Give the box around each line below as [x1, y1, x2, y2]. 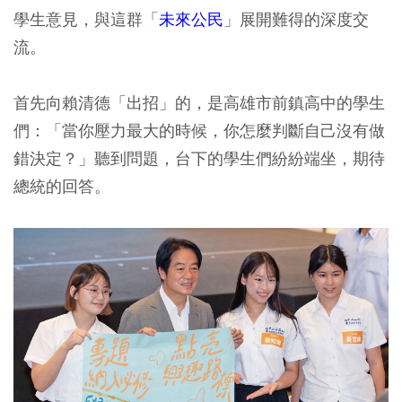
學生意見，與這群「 [13, 9, 159, 30]
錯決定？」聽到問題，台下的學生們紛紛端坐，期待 [13, 148, 385, 169]
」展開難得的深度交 [223, 9, 369, 30]
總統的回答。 [13, 176, 110, 197]
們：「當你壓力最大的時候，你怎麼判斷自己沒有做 [13, 120, 385, 141]
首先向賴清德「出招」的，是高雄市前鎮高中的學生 [13, 92, 385, 113]
